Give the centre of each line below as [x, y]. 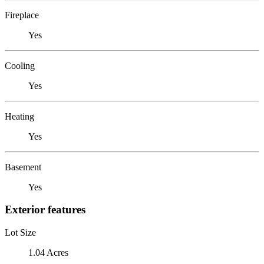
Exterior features [45, 210]
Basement [23, 167]
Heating [19, 116]
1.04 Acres [48, 252]
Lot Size [20, 232]
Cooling [20, 65]
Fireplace [22, 15]
